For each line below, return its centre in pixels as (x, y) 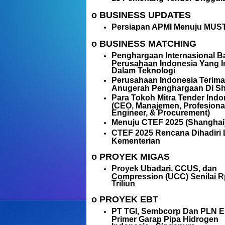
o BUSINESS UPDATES (141, 15)
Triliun (123, 183)
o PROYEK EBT (125, 199)
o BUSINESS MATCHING (144, 44)
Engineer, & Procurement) (161, 112)
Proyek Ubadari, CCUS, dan (164, 168)
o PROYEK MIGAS (131, 157)
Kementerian (136, 140)
